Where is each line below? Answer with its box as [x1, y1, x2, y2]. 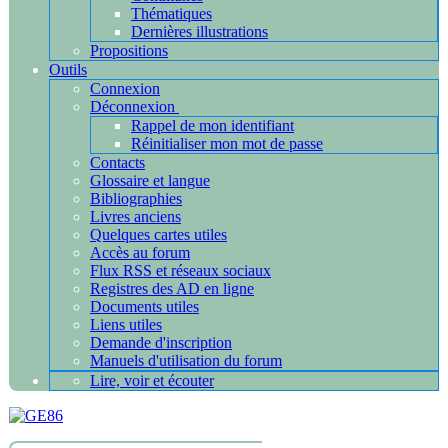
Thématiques [131, 5, 212, 22]
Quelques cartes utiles [90, 226, 227, 243]
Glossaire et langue [90, 172, 210, 189]
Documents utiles [90, 298, 199, 315]
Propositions [90, 42, 168, 59]
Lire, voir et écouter [90, 372, 214, 389]
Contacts [90, 154, 145, 171]
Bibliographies [90, 190, 182, 207]
